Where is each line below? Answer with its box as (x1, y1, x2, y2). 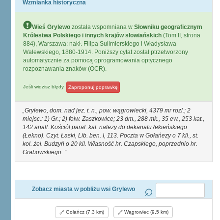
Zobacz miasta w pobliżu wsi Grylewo (32, 186, 135, 192)
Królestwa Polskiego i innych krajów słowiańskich (23, 32, 162, 39)
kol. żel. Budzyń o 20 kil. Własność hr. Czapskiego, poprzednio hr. (23, 140, 197, 147)
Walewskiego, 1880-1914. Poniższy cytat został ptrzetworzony (23, 49, 188, 55)
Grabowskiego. (23, 149, 64, 156)
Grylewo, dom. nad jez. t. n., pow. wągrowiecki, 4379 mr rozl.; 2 (25, 107, 191, 114)
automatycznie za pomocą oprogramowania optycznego (23, 57, 172, 64)
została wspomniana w (70, 24, 134, 30)
